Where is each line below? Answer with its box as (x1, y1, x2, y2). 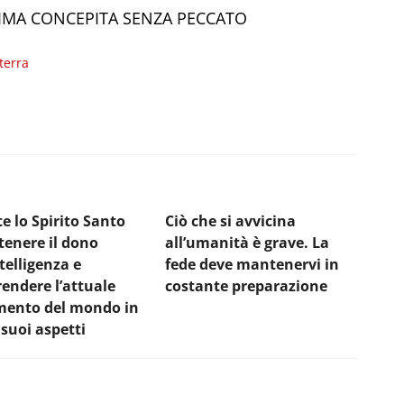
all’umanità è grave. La (165, 232, 329, 252)
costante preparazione (165, 275, 327, 296)
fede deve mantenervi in (165, 253, 339, 274)
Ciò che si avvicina (165, 210, 296, 231)
